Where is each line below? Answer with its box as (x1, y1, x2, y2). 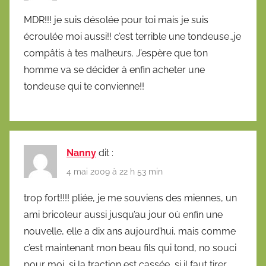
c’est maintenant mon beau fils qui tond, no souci (24, 242, 236, 254)
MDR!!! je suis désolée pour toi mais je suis (24, 14, 208, 26)
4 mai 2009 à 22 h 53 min (66, 166, 163, 176)
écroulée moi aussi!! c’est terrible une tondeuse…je (24, 31, 241, 43)
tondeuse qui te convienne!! (24, 81, 144, 93)
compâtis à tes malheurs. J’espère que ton (24, 47, 208, 59)
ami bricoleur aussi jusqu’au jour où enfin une (24, 208, 223, 220)
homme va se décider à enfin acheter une (24, 64, 205, 76)
